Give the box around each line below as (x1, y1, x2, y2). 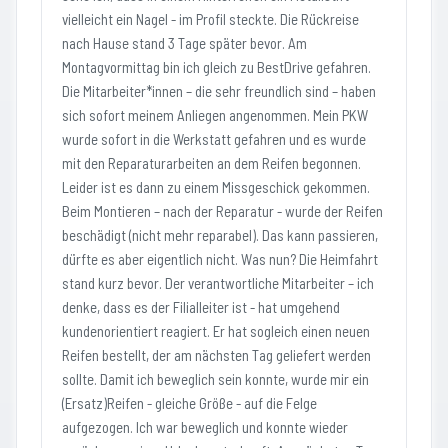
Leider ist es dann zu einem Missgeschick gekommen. (62, 178, 370, 196)
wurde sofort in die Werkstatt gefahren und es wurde (62, 130, 366, 148)
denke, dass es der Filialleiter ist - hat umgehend (62, 298, 340, 316)
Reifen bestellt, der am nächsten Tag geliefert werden (62, 346, 371, 364)
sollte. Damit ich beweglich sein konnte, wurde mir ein (62, 370, 369, 388)
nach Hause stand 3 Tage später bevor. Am (62, 34, 307, 52)
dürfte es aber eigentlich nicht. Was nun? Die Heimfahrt (62, 250, 378, 268)
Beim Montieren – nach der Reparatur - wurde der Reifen (62, 202, 383, 220)
